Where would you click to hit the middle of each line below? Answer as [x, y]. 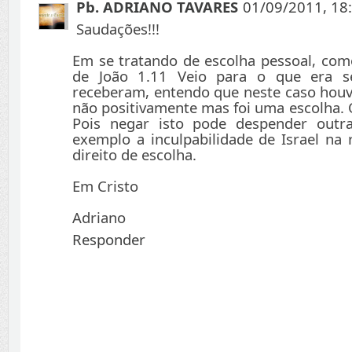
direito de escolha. [134, 155]
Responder [109, 240]
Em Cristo [105, 186]
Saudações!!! [118, 29]
